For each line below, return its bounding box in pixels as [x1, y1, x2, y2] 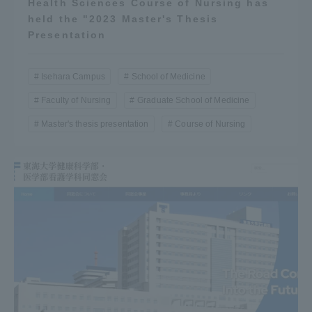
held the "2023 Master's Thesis [28, 13, 219, 24]
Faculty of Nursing [41, 95, 111, 105]
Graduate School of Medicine [137, 95, 250, 105]
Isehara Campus [41, 71, 105, 81]
